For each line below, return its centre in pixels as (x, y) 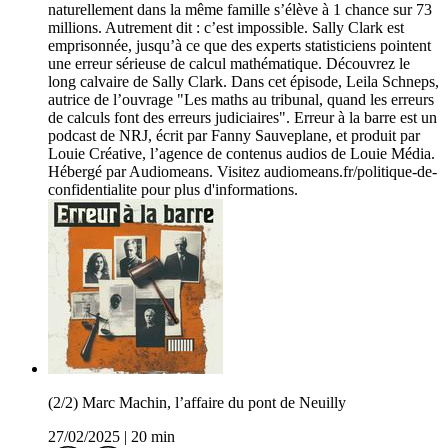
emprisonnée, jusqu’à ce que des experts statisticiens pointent (239, 46)
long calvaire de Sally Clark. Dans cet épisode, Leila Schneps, (243, 82)
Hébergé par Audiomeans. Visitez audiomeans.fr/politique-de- (242, 172)
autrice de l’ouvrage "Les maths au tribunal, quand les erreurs (241, 100)
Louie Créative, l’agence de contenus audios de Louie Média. (241, 154)
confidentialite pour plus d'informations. (173, 190)
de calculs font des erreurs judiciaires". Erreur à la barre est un (242, 118)
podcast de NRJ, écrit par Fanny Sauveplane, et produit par (234, 136)
